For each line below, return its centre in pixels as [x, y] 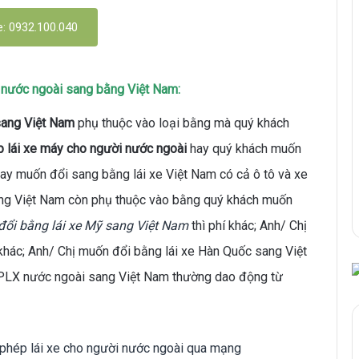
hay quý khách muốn [244, 148]
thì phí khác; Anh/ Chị [248, 225]
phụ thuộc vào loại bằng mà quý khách [182, 123]
